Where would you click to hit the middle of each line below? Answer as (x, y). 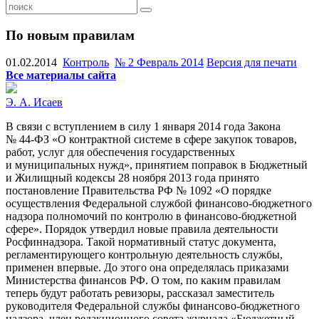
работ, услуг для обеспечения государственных (120, 152)
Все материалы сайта (61, 75)
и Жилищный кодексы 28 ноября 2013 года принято (132, 178)
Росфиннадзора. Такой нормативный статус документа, (141, 242)
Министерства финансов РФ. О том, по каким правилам (143, 281)
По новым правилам (70, 35)
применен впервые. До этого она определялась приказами (147, 268)
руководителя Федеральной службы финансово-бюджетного (153, 306)
